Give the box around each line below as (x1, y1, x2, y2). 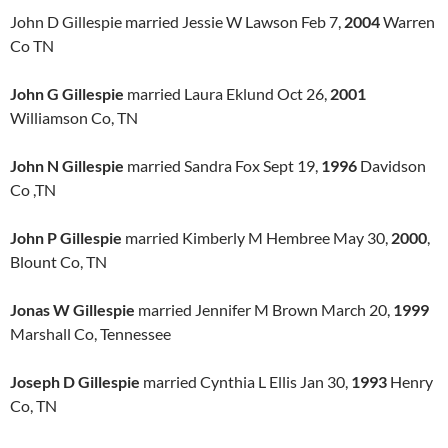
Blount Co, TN (10, 252, 107, 271)
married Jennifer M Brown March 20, (135, 300, 393, 319)
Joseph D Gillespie (10, 372, 140, 391)
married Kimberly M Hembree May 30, (122, 228, 391, 247)
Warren (380, 12, 435, 31)
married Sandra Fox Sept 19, (124, 156, 321, 175)
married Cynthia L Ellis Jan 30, (140, 372, 351, 391)
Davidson (357, 156, 426, 175)
